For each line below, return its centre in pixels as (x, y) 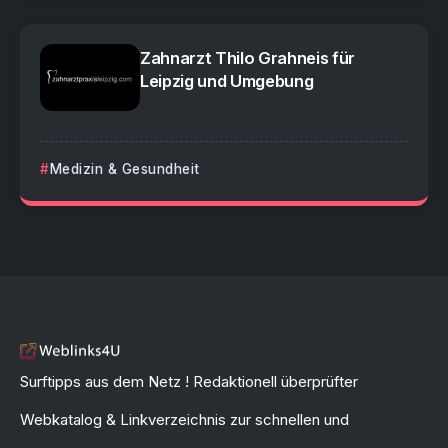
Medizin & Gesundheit (124, 168)
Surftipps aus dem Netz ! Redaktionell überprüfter (189, 381)
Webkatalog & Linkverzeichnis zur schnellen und (184, 419)
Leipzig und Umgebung (227, 81)
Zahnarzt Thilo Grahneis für (248, 58)
